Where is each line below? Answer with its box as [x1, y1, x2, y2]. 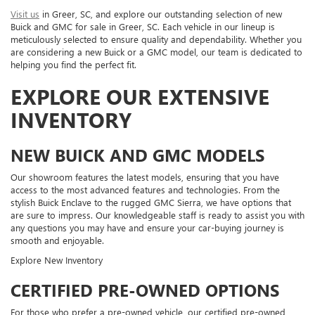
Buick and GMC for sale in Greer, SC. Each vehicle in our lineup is [11, 20, 275, 33]
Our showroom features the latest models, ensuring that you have [11, 171, 279, 184]
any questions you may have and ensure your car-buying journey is [11, 221, 284, 234]
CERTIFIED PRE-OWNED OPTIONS [11, 278, 279, 302]
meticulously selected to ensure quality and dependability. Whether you [11, 33, 302, 46]
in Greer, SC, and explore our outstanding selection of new [39, 8, 282, 20]
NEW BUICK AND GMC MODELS [11, 143, 264, 167]
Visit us [11, 8, 39, 20]
